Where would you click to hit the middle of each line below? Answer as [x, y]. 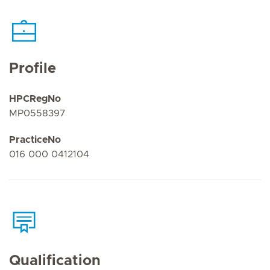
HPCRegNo [35, 99]
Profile [33, 69]
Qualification [55, 261]
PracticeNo [35, 140]
